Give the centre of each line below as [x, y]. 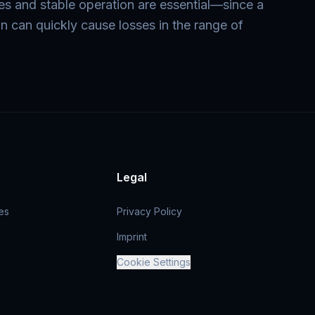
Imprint [132, 237]
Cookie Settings [154, 262]
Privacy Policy [150, 211]
